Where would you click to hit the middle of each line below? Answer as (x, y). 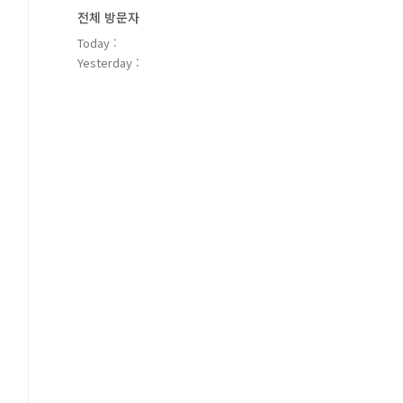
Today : (97, 43)
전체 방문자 (108, 17)
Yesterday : (108, 63)
